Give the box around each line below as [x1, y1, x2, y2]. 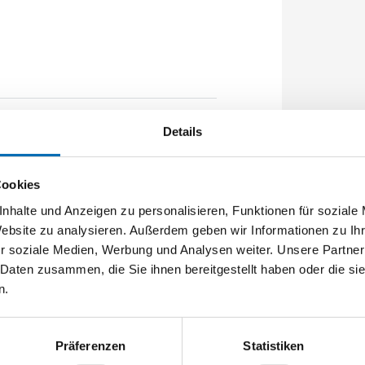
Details [162, 124, 203, 139]
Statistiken [243, 338, 305, 353]
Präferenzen [55, 338, 126, 353]
